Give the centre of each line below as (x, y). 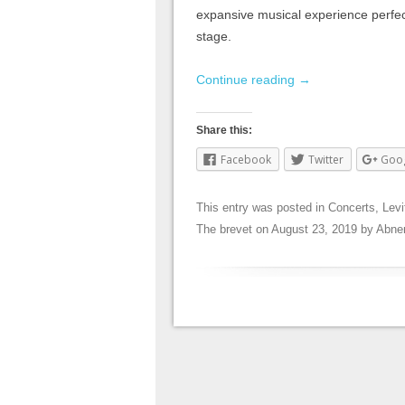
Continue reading (247, 80)
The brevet (224, 230)
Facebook (246, 160)
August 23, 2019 (314, 230)
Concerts (352, 208)
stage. (216, 37)
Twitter (326, 160)
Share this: (224, 131)
